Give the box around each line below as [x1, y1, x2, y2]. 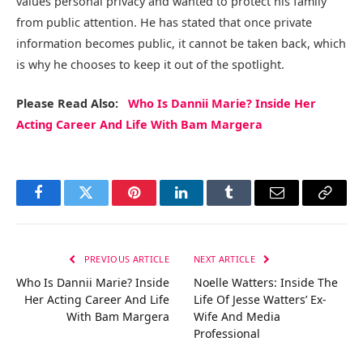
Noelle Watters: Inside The [194, 274, 338, 290]
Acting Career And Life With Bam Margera [16, 116, 263, 132]
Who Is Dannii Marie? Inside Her [128, 95, 316, 111]
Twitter [84, 197, 127, 212]
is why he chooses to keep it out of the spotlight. [16, 56, 284, 72]
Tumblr [228, 197, 271, 212]
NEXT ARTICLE [194, 252, 258, 265]
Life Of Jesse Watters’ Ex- [194, 291, 327, 307]
